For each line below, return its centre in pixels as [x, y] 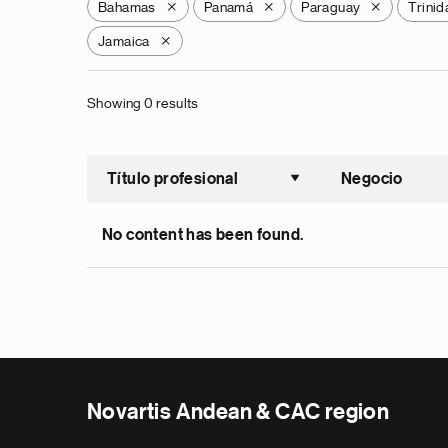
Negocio [372, 179]
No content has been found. [203, 235]
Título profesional [173, 179]
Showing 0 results [143, 103]
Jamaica [124, 41]
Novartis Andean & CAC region [238, 412]
